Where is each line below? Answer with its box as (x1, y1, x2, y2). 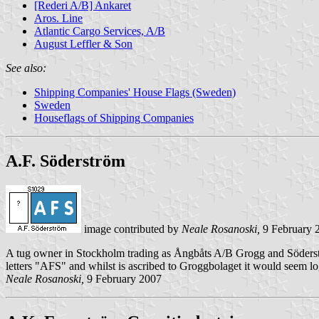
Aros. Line (34, 11, 83, 24)
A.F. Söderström (6, 151, 125, 170)
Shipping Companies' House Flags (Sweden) (34, 85, 236, 98)
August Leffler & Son (34, 37, 132, 50)
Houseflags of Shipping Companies (34, 111, 194, 124)
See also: (6, 61, 46, 74)
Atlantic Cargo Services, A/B (34, 24, 165, 37)
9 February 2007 (84, 272, 162, 285)
